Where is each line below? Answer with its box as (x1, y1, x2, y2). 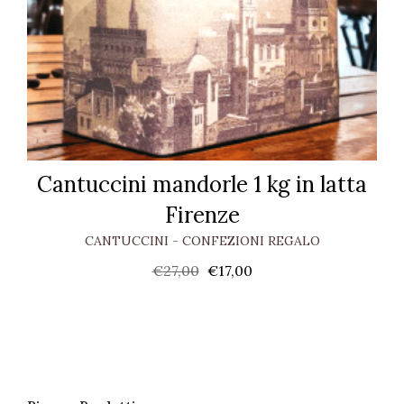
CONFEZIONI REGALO (181, 233, 320, 249)
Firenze (164, 201, 240, 229)
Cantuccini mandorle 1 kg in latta (37, 170, 367, 198)
